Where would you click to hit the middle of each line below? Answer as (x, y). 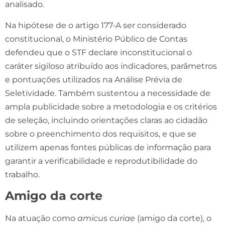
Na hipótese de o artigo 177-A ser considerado (96, 25)
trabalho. (22, 174)
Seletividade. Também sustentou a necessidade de (108, 93)
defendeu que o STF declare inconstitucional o (98, 52)
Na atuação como (41, 218)
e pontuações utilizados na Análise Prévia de (94, 79)
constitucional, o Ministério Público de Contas (96, 39)
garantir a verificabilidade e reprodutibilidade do (101, 161)
